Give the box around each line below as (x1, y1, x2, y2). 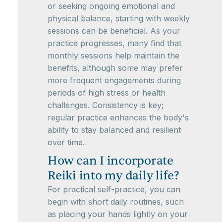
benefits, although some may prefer (48, 63, 183, 73)
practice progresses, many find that (48, 38, 181, 48)
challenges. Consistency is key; (48, 100, 164, 110)
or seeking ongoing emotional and (48, 1, 175, 11)
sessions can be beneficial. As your (48, 26, 180, 36)
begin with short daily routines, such (48, 197, 184, 207)
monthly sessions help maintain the (48, 51, 179, 60)
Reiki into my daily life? (48, 168, 179, 183)
